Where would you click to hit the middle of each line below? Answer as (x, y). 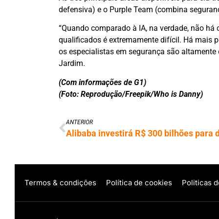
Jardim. (72, 64)
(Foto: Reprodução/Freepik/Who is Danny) (131, 94)
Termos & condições (60, 182)
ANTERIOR (79, 122)
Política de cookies (139, 182)
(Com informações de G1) (102, 82)
